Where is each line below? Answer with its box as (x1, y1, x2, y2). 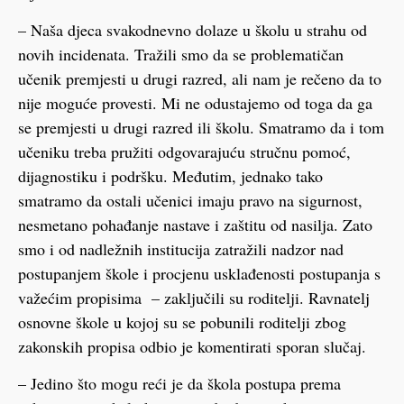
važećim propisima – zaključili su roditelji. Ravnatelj (18, 286, 370, 308)
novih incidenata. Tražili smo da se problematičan (18, 42, 344, 65)
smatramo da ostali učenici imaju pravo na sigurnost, (18, 188, 363, 211)
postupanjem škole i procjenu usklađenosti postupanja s (18, 262, 381, 284)
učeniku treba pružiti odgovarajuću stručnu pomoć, (18, 140, 351, 162)
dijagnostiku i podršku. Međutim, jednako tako (18, 164, 323, 187)
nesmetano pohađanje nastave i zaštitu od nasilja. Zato (18, 213, 372, 235)
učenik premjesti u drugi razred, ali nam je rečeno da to (18, 67, 381, 89)
